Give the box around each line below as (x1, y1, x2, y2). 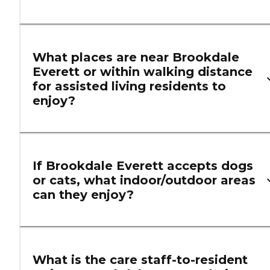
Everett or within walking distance (33, 64, 253, 80)
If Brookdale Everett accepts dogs (33, 159, 253, 174)
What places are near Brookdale (33, 50, 239, 65)
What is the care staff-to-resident (33, 253, 248, 268)
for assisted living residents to (33, 79, 226, 94)
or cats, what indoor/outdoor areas (33, 173, 256, 188)
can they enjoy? (33, 187, 134, 202)
